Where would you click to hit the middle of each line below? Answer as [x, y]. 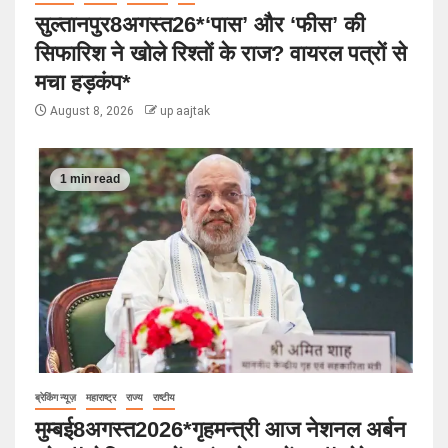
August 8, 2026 [92, 110]
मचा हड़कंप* [83, 82]
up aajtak [185, 110]
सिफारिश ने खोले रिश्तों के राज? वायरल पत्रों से [221, 53]
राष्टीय [164, 397]
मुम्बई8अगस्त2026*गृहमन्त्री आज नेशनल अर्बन [220, 429]
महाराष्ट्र [101, 397]
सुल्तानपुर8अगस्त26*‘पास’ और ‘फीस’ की [200, 24]
